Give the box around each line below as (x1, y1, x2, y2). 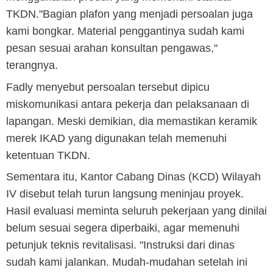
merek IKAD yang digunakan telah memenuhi (6, 132, 227, 144)
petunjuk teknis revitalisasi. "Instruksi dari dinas (6, 239, 235, 252)
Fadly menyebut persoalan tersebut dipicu (6, 80, 210, 93)
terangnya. (6, 59, 58, 72)
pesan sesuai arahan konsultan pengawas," (6, 42, 218, 55)
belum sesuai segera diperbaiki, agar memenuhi (6, 222, 239, 235)
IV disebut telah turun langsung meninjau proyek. (6, 188, 244, 200)
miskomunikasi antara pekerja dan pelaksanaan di (6, 97, 249, 110)
